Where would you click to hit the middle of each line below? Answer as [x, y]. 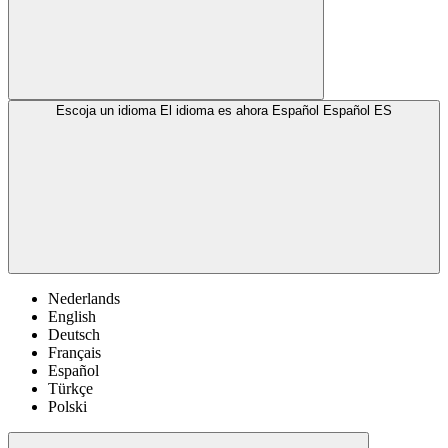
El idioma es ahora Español [239, 110]
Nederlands [84, 298]
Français [74, 352]
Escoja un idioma [106, 110]
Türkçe [70, 388]
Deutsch [74, 334]
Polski [67, 406]
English [72, 316]
